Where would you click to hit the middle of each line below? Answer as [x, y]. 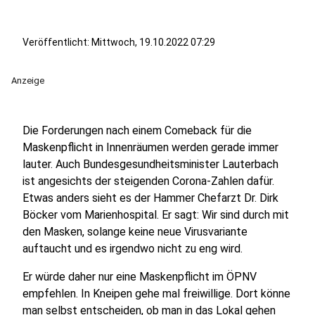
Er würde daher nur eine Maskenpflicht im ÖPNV [140, 277]
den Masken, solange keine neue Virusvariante [135, 232]
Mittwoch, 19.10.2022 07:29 [153, 42]
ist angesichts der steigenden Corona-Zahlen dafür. [148, 181]
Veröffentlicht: [57, 42]
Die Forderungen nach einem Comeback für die [137, 130]
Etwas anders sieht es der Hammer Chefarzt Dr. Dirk [150, 198]
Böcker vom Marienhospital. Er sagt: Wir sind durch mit [156, 215]
